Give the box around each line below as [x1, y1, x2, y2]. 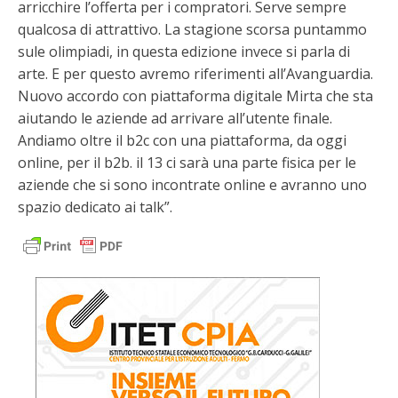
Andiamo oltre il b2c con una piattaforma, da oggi [18, 131, 346, 150]
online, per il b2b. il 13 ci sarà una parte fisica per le [18, 153, 356, 172]
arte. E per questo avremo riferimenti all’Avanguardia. [18, 64, 373, 84]
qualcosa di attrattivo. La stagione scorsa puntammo [18, 20, 367, 39]
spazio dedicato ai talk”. [18, 197, 172, 217]
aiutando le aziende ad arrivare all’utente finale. [18, 108, 332, 128]
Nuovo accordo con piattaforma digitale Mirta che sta [18, 86, 373, 106]
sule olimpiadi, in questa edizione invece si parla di [18, 42, 350, 61]
